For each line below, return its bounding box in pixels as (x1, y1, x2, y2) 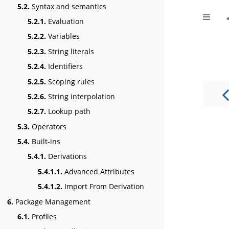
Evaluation (46, 16, 84, 26)
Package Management (13, 196, 90, 207)
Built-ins (30, 136, 60, 147)
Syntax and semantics (30, 1, 106, 11)
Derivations (46, 151, 87, 162)
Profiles (30, 212, 57, 222)
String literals (46, 46, 94, 56)
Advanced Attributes (62, 166, 134, 176)
